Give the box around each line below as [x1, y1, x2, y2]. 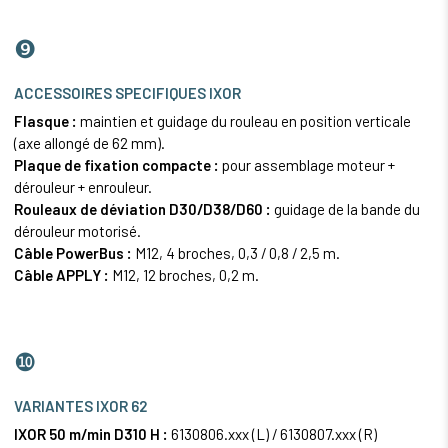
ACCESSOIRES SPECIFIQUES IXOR [14, 84, 241, 103]
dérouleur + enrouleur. [14, 178, 152, 197]
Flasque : [14, 112, 77, 131]
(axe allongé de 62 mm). [14, 134, 165, 153]
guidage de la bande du [271, 200, 420, 219]
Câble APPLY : [14, 266, 109, 285]
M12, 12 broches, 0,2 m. [109, 266, 259, 285]
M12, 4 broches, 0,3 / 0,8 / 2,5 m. [132, 244, 340, 263]
